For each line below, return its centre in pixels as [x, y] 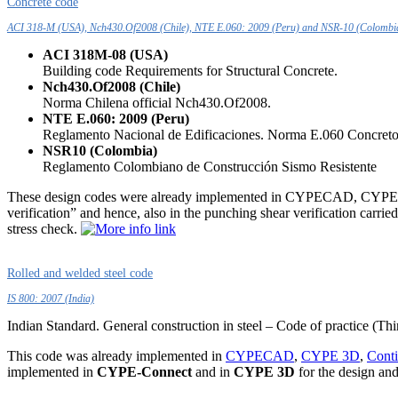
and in [213, 372]
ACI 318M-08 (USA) [105, 55]
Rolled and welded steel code [80, 273]
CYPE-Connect [144, 372]
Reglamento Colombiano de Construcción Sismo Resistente [210, 167]
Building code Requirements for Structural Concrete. [190, 71]
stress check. [44, 229]
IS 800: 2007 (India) [51, 298]
